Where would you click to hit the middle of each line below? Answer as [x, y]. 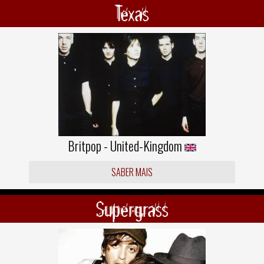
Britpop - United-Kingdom [126, 146]
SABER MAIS [132, 172]
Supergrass [132, 209]
